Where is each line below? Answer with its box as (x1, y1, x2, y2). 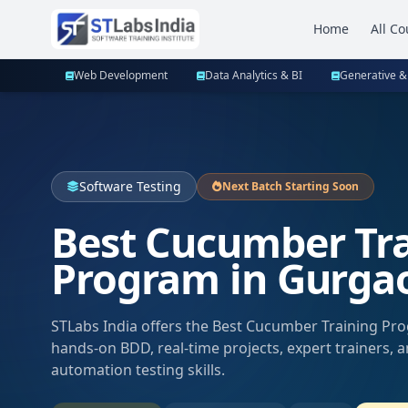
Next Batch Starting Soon (222, 178, 359, 194)
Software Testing (79, 178, 181, 195)
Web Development (74, 67, 168, 83)
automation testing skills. (51, 360, 225, 380)
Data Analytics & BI (205, 67, 302, 83)
